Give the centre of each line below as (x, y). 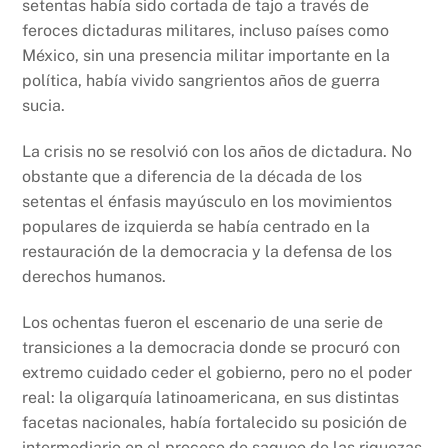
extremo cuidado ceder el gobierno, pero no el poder (217, 372)
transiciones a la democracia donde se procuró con (211, 347)
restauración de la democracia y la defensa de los (207, 252)
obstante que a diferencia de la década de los (192, 177)
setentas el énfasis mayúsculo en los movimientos (207, 202)
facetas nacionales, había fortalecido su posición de (215, 422)
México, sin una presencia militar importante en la (206, 56)
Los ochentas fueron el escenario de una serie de (203, 322)
